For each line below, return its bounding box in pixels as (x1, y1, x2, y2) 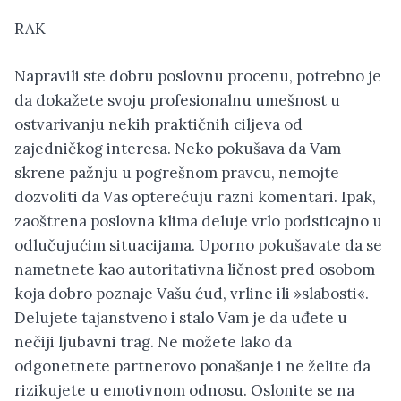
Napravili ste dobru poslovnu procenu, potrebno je (14, 65, 381, 86)
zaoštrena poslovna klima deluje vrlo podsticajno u (14, 210, 382, 231)
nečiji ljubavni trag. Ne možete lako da (14, 331, 292, 352)
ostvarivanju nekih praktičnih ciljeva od (14, 114, 303, 134)
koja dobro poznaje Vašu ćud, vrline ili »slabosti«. (14, 283, 369, 303)
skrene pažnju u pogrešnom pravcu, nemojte (14, 162, 339, 183)
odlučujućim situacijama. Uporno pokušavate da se (14, 235, 382, 255)
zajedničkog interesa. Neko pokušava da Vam (14, 138, 341, 158)
